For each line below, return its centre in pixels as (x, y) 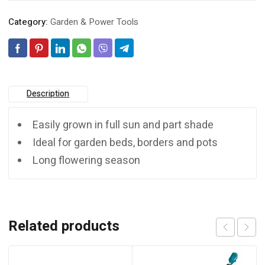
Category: (29, 22)
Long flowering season (86, 160)
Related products (64, 226)
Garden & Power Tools (94, 22)
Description (48, 93)
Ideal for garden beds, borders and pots (125, 143)
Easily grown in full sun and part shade (123, 125)
